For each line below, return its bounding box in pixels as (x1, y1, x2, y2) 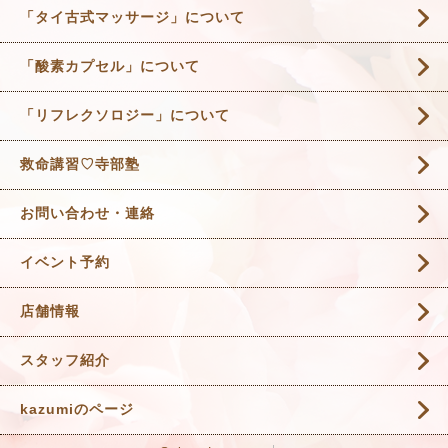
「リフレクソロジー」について (20, 106, 230, 123)
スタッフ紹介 (20, 351, 110, 368)
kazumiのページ (20, 400, 134, 417)
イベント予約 (20, 253, 110, 270)
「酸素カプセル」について (20, 57, 200, 74)
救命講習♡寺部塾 (20, 155, 140, 172)
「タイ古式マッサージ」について (20, 8, 245, 25)
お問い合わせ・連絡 (20, 204, 155, 221)
